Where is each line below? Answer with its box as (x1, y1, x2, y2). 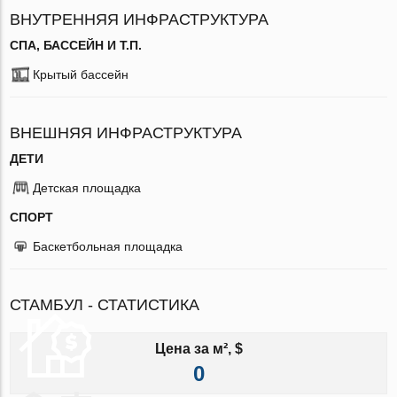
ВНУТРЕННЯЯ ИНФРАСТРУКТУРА (10, 10, 269, 28)
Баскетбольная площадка (33, 238, 183, 253)
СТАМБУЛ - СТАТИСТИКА (10, 295, 200, 314)
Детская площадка (33, 180, 142, 195)
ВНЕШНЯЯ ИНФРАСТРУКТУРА (10, 123, 243, 142)
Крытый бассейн (33, 66, 129, 82)
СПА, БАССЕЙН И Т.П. (10, 37, 143, 52)
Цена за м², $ (154, 340, 243, 356)
